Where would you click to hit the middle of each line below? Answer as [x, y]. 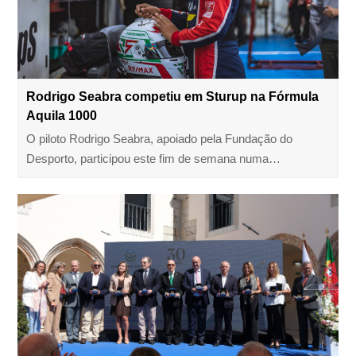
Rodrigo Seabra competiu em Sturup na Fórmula [173, 96]
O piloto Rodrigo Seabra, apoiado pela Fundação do [160, 139]
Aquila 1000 [62, 115]
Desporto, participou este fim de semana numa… [154, 159]
